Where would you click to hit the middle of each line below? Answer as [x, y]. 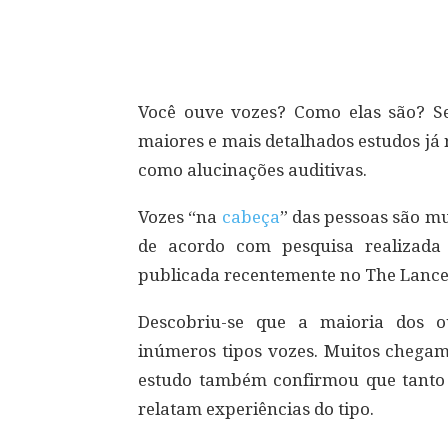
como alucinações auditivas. [252, 170]
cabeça [250, 217]
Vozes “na [180, 217]
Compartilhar [227, 31]
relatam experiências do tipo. [256, 409]
